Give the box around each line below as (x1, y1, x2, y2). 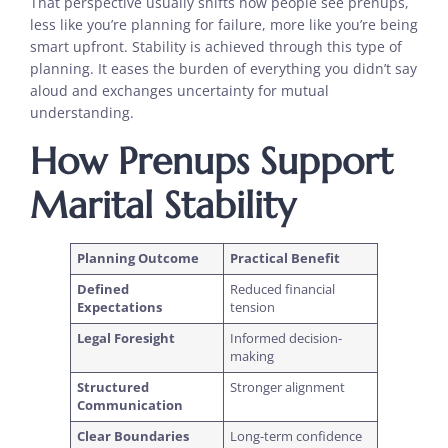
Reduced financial (230, 280, 336, 298)
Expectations (77, 298, 163, 316)
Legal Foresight (77, 329, 176, 347)
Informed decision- (230, 329, 343, 347)
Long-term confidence (230, 427, 366, 445)
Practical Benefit (230, 249, 341, 267)
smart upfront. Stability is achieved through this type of (30, 36, 402, 56)
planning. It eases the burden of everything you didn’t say (30, 58, 417, 78)
